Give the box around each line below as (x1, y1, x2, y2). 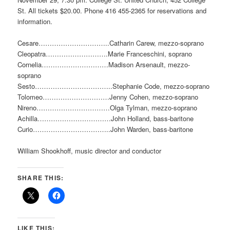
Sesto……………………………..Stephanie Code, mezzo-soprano (17, 81, 210, 91)
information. (17, 16, 53, 27)
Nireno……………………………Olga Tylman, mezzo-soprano (17, 103, 198, 113)
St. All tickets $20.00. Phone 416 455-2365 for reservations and (17, 6, 207, 16)
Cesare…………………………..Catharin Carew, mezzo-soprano (17, 38, 204, 48)
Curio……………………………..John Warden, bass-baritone (17, 124, 194, 135)
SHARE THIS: (17, 172, 64, 182)
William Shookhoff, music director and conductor (17, 146, 162, 156)
